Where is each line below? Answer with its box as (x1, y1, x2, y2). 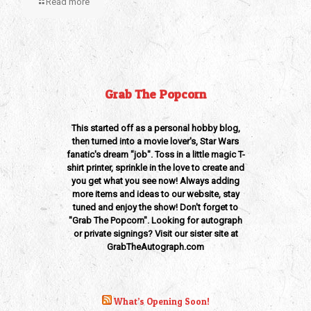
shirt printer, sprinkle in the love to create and (67, 162, 244, 173)
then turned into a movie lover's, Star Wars (72, 136, 239, 146)
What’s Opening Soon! (113, 296, 210, 307)
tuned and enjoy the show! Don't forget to (73, 202, 238, 212)
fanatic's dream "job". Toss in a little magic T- (66, 149, 245, 160)
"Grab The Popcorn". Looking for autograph (69, 215, 242, 226)
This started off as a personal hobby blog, (71, 123, 240, 133)
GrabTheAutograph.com (107, 242, 204, 252)
